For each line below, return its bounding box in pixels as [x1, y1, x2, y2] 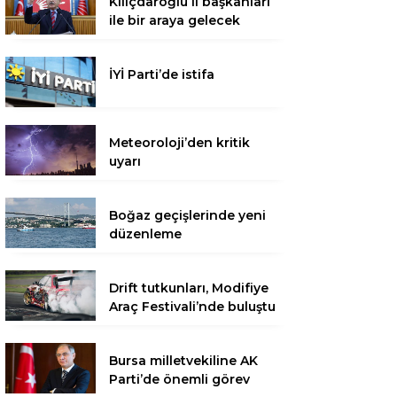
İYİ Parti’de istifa [109, 66, 214, 82]
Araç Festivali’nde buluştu [109, 298, 276, 315]
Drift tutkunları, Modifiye [109, 279, 269, 296]
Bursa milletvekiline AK [109, 352, 258, 369]
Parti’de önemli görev [109, 370, 250, 387]
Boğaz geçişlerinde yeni [109, 206, 266, 223]
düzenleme [109, 225, 182, 242]
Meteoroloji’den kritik [109, 134, 250, 151]
